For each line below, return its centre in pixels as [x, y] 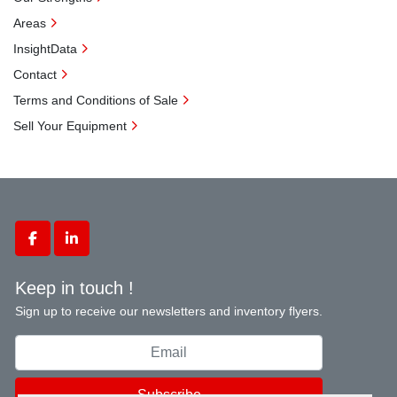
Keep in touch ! [74, 288]
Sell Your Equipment [70, 126]
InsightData [45, 49]
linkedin [95, 247]
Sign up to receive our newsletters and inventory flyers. [169, 311]
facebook [60, 247]
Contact [35, 74]
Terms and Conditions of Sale [96, 100]
